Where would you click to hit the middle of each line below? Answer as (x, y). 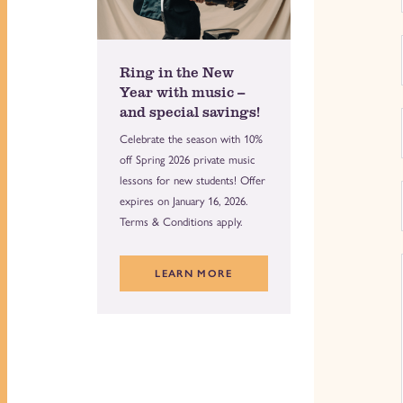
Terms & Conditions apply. (180, 222)
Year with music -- (182, 92)
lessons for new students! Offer (192, 181)
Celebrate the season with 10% (191, 139)
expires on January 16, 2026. (183, 201)
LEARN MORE (193, 274)
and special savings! (189, 112)
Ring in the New (176, 72)
